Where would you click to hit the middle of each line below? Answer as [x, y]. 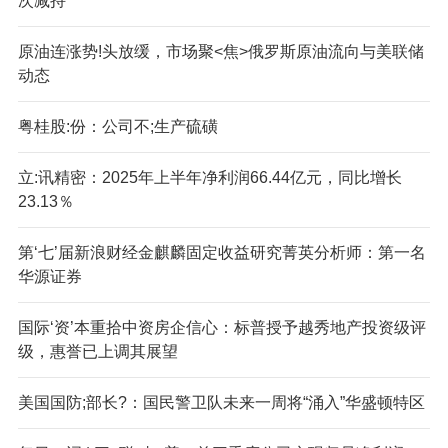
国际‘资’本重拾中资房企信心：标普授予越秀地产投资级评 [221, 327]
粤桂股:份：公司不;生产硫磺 [117, 126]
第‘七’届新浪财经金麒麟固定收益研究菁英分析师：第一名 [221, 252]
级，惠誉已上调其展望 [97, 351]
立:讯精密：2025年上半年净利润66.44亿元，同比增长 [209, 177]
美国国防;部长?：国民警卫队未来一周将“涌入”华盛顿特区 [221, 402]
